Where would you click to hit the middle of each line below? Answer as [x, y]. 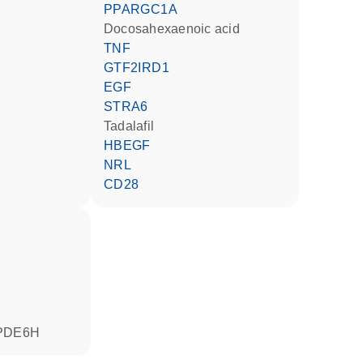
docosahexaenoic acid [177, 29]
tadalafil [132, 126]
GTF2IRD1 [141, 68]
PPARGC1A [145, 9]
